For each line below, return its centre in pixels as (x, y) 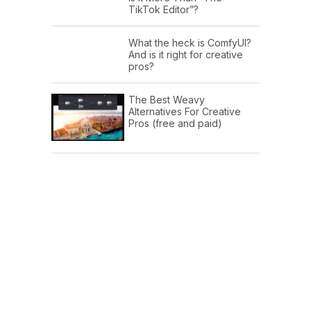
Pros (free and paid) (175, 123)
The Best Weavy (167, 99)
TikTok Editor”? (163, 9)
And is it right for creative (186, 54)
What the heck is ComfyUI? (190, 42)
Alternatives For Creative (185, 111)
